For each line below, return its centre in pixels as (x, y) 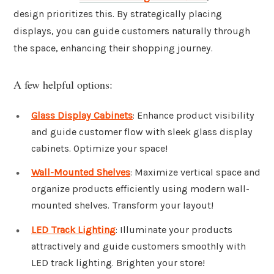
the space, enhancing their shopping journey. (113, 48)
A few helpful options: (63, 84)
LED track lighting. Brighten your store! (118, 263)
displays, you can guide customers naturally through (132, 31)
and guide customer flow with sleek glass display (142, 131)
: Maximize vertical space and (195, 172)
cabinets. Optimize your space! (99, 148)
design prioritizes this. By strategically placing (118, 14)
